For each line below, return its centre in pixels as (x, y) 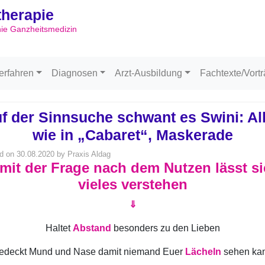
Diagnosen (74, 73)
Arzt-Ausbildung (149, 73)
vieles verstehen (132, 184)
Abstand (92, 228)
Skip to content (172, 12)
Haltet (59, 228)
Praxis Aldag (89, 154)
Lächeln (203, 252)
